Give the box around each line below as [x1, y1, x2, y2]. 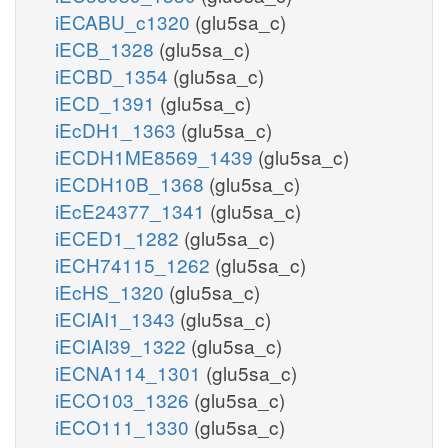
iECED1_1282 [55, 223, 184, 251]
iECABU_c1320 [55, 7, 195, 35]
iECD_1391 [55, 88, 160, 116]
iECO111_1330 [55, 412, 194, 440]
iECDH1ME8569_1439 [55, 142, 258, 170]
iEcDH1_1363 [55, 115, 181, 143]
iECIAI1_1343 [55, 304, 180, 332]
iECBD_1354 [55, 61, 173, 89]
